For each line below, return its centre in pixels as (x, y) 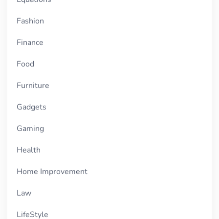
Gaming (31, 129)
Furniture (33, 86)
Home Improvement (52, 172)
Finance (30, 43)
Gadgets (32, 107)
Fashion (31, 21)
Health (29, 150)
